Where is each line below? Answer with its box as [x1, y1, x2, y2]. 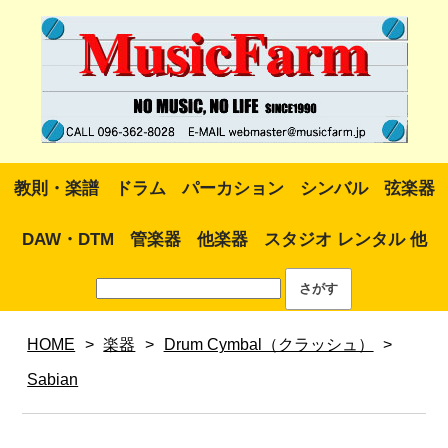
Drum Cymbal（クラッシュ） [163, 336, 374, 353]
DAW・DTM [21, 230, 114, 249]
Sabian [27, 371, 79, 388]
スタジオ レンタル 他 [263, 230, 427, 249]
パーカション [181, 179, 284, 198]
